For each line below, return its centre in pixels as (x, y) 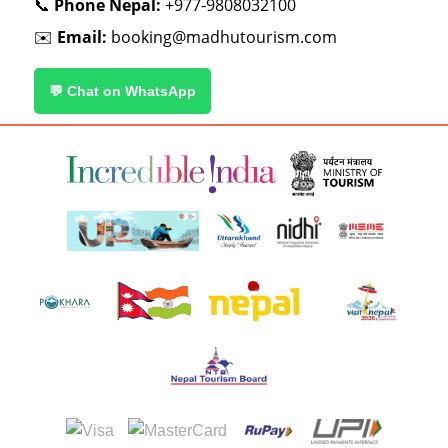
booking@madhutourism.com (224, 37)
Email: (82, 37)
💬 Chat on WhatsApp (122, 91)
